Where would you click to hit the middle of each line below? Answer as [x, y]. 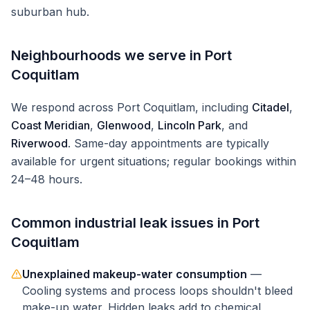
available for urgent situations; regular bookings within [154, 161]
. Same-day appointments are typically [168, 143]
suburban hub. [50, 12]
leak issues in [184, 223]
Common [43, 223]
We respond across [64, 107]
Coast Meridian [51, 125]
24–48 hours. [47, 179]
